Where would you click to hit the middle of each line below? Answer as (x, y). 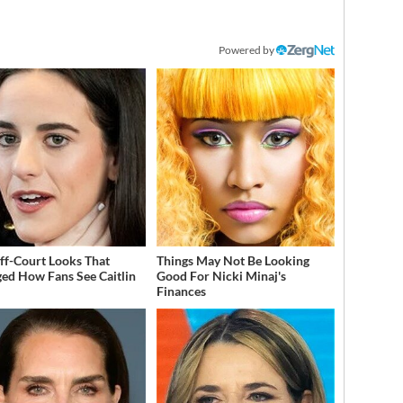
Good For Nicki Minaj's (221, 276)
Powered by (248, 50)
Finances (181, 291)
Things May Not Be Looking (233, 261)
